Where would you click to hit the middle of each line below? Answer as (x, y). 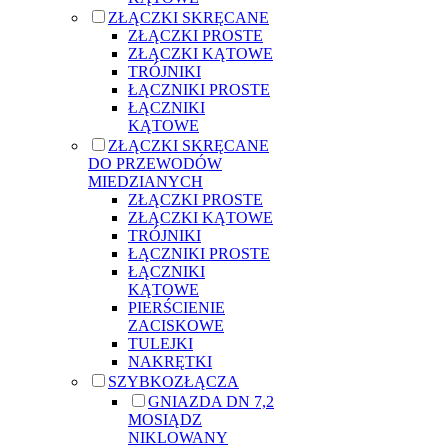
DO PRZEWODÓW (155, 163)
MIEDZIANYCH (145, 181)
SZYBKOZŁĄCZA (173, 381)
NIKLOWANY (178, 437)
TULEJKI (160, 343)
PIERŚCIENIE (176, 307)
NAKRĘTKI (170, 361)
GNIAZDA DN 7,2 (211, 401)
